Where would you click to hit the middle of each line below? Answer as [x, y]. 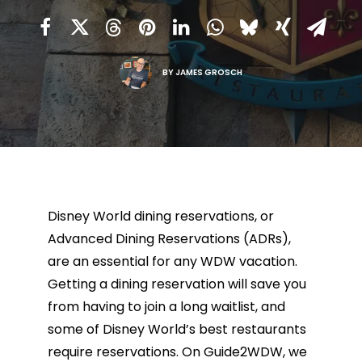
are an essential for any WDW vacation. [172, 261]
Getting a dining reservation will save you [177, 284]
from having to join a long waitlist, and [166, 307]
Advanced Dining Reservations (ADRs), [169, 239]
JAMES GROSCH [209, 72]
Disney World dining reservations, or [160, 216]
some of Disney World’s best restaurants [177, 329]
